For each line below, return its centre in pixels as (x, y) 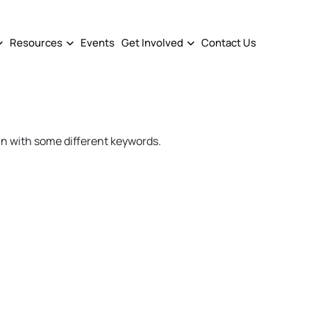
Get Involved (152, 42)
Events (98, 42)
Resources (36, 42)
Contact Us (229, 42)
